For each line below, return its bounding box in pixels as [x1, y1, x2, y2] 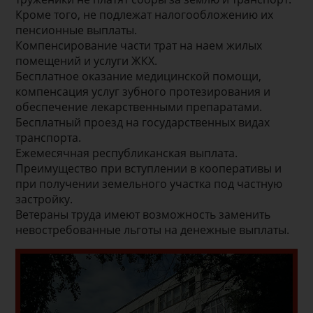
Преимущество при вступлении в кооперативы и [15, 160, 282, 176]
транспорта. [15, 129, 82, 145]
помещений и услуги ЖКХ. [15, 52, 158, 68]
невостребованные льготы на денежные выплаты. [15, 221, 290, 238]
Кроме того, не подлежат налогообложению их [15, 6, 274, 22]
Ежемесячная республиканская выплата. [15, 145, 238, 161]
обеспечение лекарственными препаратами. [15, 99, 263, 115]
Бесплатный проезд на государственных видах [15, 114, 270, 130]
